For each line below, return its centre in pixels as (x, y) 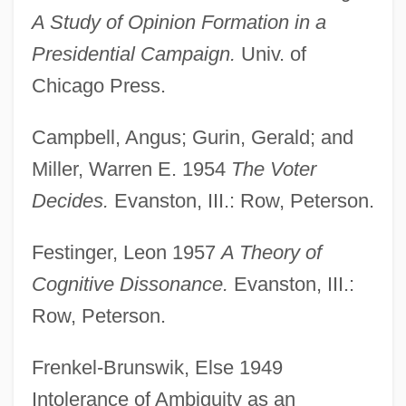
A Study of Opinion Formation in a (179, 22)
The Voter (273, 169)
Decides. (70, 200)
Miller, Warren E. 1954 (131, 169)
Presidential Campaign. (133, 53)
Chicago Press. (98, 85)
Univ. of (271, 53)
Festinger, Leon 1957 (126, 252)
